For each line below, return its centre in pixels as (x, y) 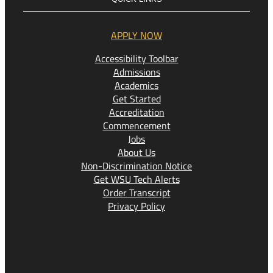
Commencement (136, 125)
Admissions (136, 72)
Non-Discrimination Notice (136, 165)
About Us (136, 152)
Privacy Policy (136, 206)
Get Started (136, 98)
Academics (136, 85)
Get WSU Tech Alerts (136, 179)
